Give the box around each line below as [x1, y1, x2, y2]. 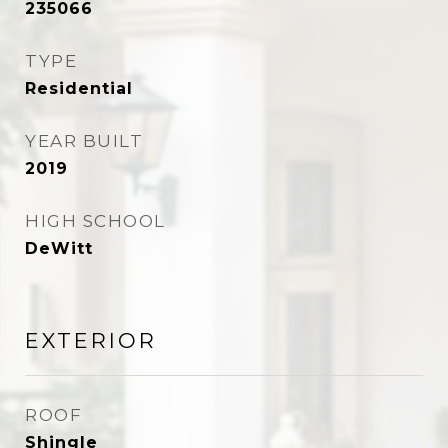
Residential [25, 79, 133, 98]
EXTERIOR [25, 328, 157, 353]
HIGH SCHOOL [25, 211, 166, 231]
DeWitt [25, 239, 93, 258]
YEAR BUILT [25, 131, 143, 151]
